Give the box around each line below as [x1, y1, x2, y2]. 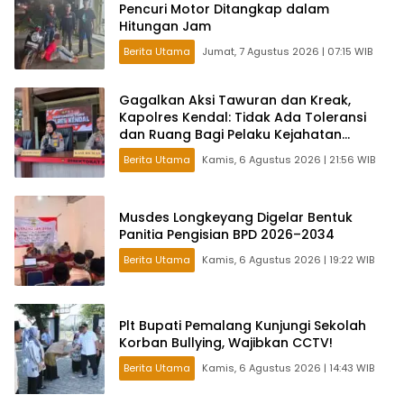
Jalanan [119, 142, 173, 161]
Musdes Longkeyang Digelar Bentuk [119, 207, 353, 226]
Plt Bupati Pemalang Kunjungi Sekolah [119, 316, 366, 335]
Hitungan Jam [119, 17, 211, 36]
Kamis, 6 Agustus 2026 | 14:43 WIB [202, 360, 374, 375]
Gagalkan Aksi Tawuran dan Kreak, [119, 91, 351, 110]
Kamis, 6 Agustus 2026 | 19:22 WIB [202, 252, 374, 267]
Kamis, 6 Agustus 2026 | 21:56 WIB [202, 152, 375, 168]
